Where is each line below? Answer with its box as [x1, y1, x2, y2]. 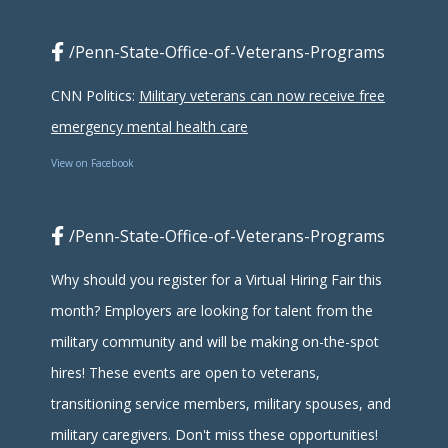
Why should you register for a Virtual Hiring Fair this [51, 270, 382, 290]
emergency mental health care [51, 117, 248, 137]
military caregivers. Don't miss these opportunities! [51, 425, 378, 445]
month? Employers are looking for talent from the [51, 301, 373, 321]
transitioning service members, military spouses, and [51, 394, 391, 414]
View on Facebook [51, 156, 134, 171]
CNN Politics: [51, 86, 139, 106]
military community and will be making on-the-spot [51, 332, 379, 352]
